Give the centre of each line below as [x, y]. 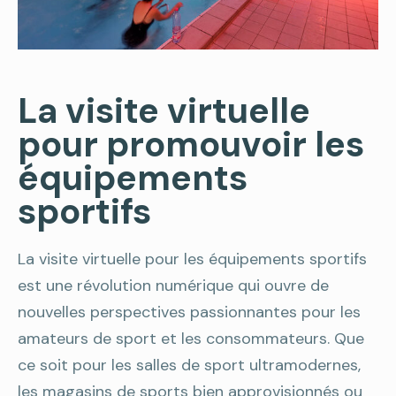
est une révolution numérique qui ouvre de [173, 286]
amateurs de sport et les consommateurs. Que [191, 339]
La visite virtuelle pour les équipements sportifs [192, 259]
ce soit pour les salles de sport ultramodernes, [189, 365]
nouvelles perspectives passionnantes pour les [189, 312]
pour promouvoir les [191, 144]
